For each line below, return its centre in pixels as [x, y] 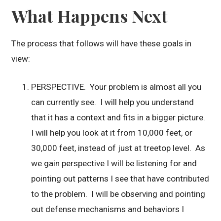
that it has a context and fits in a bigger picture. [119, 118]
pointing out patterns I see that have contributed [120, 179]
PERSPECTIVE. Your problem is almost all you [116, 87]
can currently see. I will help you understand [113, 102]
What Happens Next [90, 16]
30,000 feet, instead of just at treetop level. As [118, 148]
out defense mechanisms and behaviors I [108, 209]
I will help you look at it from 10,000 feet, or [112, 133]
